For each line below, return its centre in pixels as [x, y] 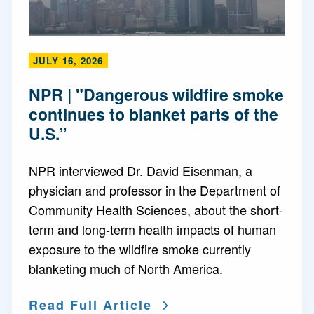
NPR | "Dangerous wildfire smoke [156, 94]
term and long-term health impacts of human [152, 229]
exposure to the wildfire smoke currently [140, 249]
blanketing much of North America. [126, 268]
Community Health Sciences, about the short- [156, 210]
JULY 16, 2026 [68, 61]
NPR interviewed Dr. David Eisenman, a [141, 170]
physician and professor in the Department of [155, 190]
